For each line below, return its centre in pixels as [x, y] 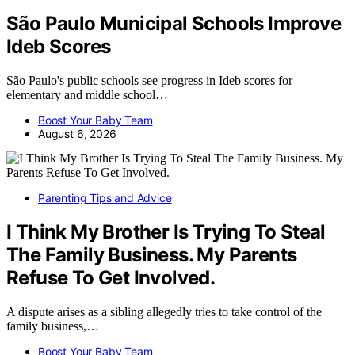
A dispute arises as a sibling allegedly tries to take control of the [164, 312]
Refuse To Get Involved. [111, 278]
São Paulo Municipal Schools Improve [174, 24]
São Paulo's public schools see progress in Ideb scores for [149, 81]
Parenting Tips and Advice [105, 198]
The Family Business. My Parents [152, 255]
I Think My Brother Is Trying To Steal [166, 232]
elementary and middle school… [87, 95]
